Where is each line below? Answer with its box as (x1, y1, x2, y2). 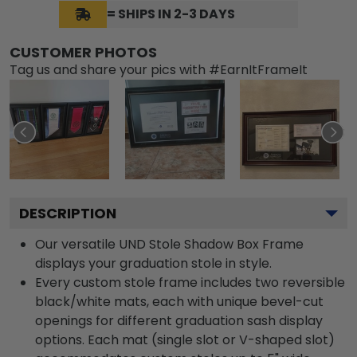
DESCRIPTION (19, 203, 116, 224)
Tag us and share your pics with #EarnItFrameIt (10, 61, 308, 80)
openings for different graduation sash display (35, 312, 323, 331)
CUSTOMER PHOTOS (10, 42, 157, 63)
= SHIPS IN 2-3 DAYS (107, 5, 235, 24)
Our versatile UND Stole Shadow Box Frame (35, 235, 304, 254)
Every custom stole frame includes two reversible (35, 273, 345, 292)
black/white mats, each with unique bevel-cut (35, 292, 324, 312)
